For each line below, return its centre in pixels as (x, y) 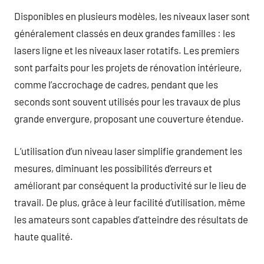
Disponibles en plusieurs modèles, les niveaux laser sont (132, 16)
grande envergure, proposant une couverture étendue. (129, 118)
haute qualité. (44, 236)
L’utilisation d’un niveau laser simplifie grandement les (128, 151)
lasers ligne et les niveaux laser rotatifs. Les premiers (127, 50)
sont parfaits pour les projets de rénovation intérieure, (128, 67)
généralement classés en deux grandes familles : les (125, 33)
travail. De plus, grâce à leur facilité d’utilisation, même (130, 202)
